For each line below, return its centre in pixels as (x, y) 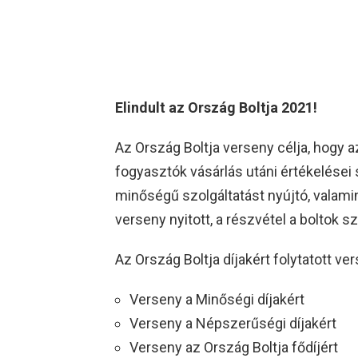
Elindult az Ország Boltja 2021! (216, 108)
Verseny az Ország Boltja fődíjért (234, 348)
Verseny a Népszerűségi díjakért (233, 324)
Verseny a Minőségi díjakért (217, 300)
